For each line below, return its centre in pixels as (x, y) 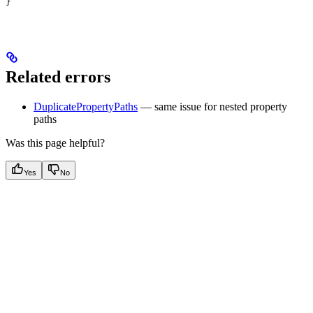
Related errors (58, 77)
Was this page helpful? (55, 143)
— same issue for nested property (212, 107)
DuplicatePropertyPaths (86, 107)
